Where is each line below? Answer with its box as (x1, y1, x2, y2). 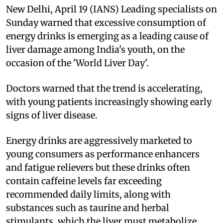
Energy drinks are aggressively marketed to (6, 134, 192, 146)
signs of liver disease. (6, 109, 98, 121)
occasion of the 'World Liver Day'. (6, 57, 149, 69)
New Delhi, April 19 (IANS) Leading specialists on (6, 3, 217, 15)
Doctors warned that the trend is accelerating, (6, 82, 203, 94)
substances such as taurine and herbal (6, 202, 169, 214)
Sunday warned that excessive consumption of (6, 16, 206, 28)
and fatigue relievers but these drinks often (6, 161, 190, 173)
